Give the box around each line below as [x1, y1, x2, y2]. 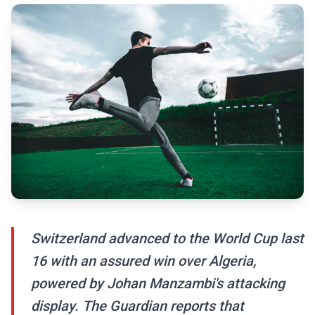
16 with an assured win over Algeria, [31, 252, 256, 270]
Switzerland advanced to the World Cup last [31, 230, 304, 247]
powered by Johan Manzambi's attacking [31, 275, 285, 292]
